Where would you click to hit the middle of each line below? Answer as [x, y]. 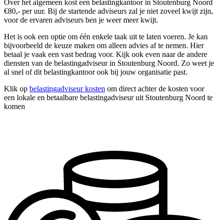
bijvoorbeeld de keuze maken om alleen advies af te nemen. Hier [104, 46]
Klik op [17, 89]
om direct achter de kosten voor [155, 89]
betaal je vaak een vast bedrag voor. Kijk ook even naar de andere [106, 55]
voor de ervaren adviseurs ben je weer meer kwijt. [81, 20]
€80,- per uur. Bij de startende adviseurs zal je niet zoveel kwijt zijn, [109, 11]
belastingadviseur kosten [67, 89]
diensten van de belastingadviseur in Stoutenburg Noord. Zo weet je [109, 63]
